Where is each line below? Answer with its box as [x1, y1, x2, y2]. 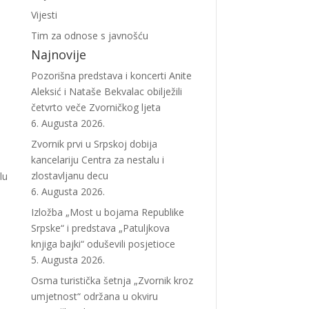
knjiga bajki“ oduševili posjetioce [30, 237, 175, 250]
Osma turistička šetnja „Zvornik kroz [30, 274, 193, 287]
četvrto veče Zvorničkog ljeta [30, 101, 161, 114]
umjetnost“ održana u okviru [30, 290, 158, 303]
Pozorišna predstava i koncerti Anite [30, 69, 192, 82]
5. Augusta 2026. [30, 253, 105, 266]
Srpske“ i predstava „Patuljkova [30, 221, 170, 235]
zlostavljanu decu [30, 169, 108, 182]
